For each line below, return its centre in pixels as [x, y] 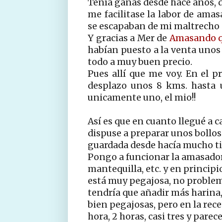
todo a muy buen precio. [140, 62]
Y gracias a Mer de [129, 38]
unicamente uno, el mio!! [142, 97]
